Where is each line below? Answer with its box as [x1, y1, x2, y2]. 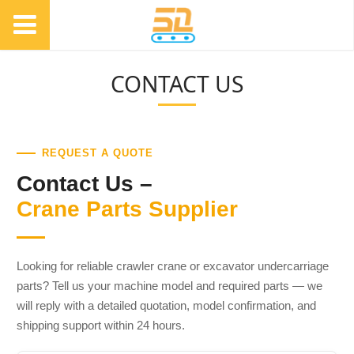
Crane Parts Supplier [16, 196, 238, 221]
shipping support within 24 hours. [16, 318, 185, 332]
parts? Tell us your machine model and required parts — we [16, 278, 322, 292]
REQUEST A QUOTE [41, 146, 153, 159]
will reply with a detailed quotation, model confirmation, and [16, 298, 316, 312]
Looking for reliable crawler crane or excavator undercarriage [16, 258, 329, 273]
